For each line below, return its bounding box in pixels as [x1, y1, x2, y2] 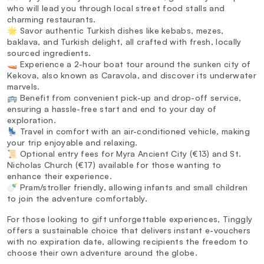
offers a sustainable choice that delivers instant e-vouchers [7, 225, 251, 236]
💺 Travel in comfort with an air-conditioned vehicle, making [7, 126, 250, 137]
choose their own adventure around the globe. [7, 247, 198, 258]
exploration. [7, 115, 56, 126]
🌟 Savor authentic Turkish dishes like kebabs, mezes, [7, 25, 224, 36]
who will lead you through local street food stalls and [7, 3, 225, 14]
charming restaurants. [7, 14, 96, 25]
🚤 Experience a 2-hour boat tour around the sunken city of [7, 59, 251, 70]
